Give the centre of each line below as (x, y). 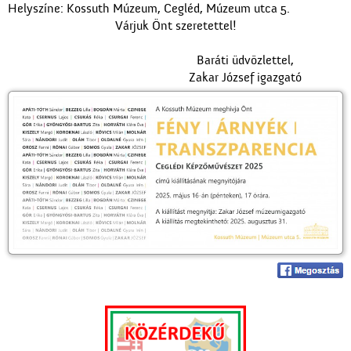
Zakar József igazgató (245, 78)
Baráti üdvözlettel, (245, 60)
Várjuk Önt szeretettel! (175, 26)
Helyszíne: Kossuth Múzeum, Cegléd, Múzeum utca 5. (149, 9)
